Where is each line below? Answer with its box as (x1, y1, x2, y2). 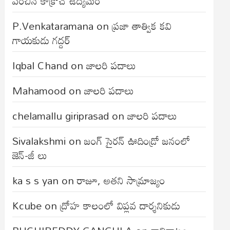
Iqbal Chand (12, 55, 68, 75)
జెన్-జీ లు (12, 145, 48, 165)
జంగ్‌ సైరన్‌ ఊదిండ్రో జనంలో (84, 130, 191, 151)
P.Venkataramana (12, 15, 94, 36)
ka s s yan (12, 170, 59, 190)
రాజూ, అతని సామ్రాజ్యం (77, 170, 166, 190)
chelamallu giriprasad (12, 105, 109, 126)
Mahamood (12, 80, 66, 101)
